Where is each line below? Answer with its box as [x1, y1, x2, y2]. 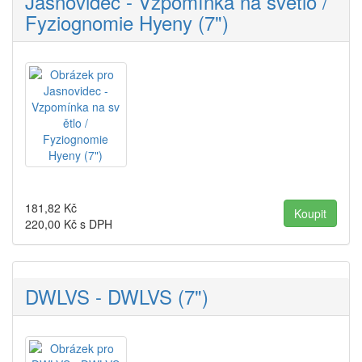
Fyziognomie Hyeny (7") [25, 8, 229, 37]
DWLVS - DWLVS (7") [25, 282, 208, 311]
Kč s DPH [61, 216, 112, 233]
